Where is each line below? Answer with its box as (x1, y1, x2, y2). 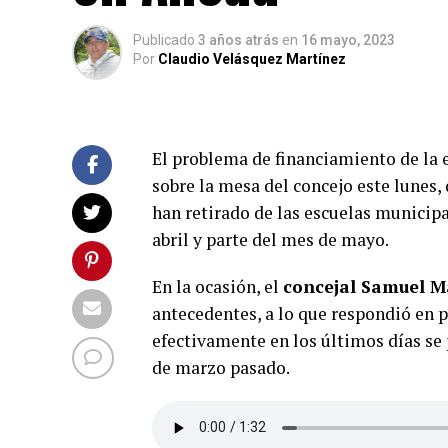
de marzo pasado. (152, 355, 293, 379)
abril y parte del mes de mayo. (152, 227, 389, 251)
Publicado (133, 32, 195, 48)
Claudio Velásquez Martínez (158, 51, 346, 67)
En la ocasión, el (152, 274, 283, 298)
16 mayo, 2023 (301, 32, 395, 48)
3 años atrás (198, 32, 279, 48)
